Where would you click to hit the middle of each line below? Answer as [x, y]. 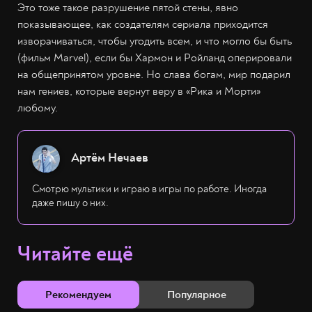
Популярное [197, 294]
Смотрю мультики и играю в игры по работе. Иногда [149, 189]
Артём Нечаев [110, 157]
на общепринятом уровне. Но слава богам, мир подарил [154, 74]
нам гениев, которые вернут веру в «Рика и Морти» [139, 91]
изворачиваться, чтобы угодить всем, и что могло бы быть [155, 41]
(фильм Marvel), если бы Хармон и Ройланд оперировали [155, 57]
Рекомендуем [78, 294]
